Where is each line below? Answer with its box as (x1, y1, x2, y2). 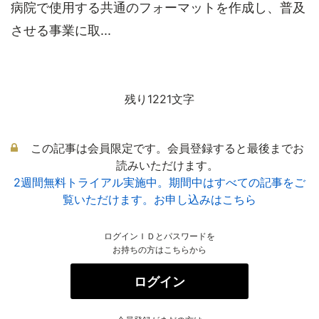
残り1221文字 (125, 92, 194, 106)
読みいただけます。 (116, 158, 219, 172)
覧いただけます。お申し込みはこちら (63, 192, 256, 206)
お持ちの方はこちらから (113, 244, 206, 255)
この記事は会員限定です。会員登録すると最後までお (31, 141, 304, 155)
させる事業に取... (11, 23, 111, 38)
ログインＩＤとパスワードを (104, 231, 215, 241)
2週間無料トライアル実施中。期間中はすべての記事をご (14, 175, 305, 189)
